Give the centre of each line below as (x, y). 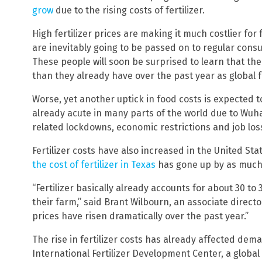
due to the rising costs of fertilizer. (129, 10)
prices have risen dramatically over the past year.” (140, 216)
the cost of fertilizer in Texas (94, 164)
